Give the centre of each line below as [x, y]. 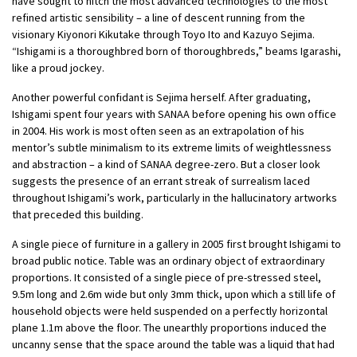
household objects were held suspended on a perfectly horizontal [170, 311]
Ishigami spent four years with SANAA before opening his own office [174, 114]
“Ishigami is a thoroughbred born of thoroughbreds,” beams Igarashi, [177, 51]
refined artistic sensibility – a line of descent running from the [159, 18]
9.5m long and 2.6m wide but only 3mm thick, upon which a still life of [174, 294]
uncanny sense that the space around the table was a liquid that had [173, 345]
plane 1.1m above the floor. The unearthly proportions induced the [169, 328]
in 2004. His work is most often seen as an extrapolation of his [158, 131]
